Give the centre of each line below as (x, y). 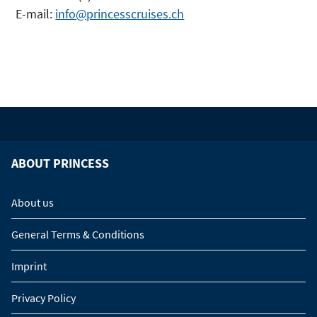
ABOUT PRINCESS (60, 164)
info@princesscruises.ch (120, 13)
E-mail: (36, 13)
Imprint (29, 266)
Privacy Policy (44, 298)
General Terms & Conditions (78, 234)
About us (33, 202)
